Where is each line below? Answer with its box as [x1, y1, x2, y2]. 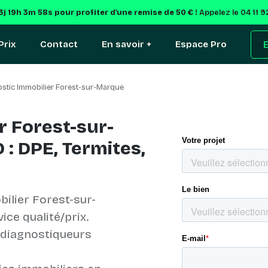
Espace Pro [175, 38, 227, 50]
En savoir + [102, 38, 151, 50]
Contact [40, 38, 78, 50]
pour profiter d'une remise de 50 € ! [52, 8, 199, 17]
